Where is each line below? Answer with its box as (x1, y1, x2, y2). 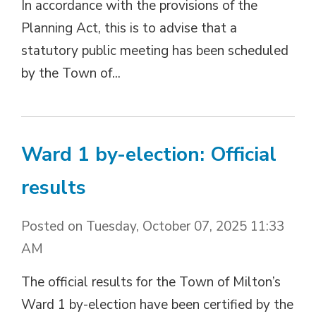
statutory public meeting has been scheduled (21, 41, 288, 60)
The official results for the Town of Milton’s (21, 272, 281, 291)
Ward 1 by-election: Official (21, 140, 276, 168)
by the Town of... (21, 63, 121, 83)
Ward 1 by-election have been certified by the (21, 295, 293, 314)
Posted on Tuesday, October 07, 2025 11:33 (21, 217, 284, 236)
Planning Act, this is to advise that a (21, 18, 237, 37)
